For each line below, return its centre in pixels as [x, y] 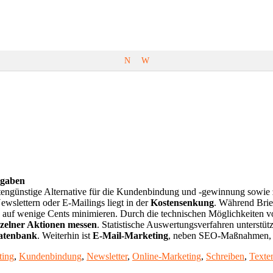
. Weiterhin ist [65, 235]
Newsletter [107, 256]
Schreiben [225, 256]
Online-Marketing [167, 256]
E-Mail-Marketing [130, 235]
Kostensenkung [182, 202]
